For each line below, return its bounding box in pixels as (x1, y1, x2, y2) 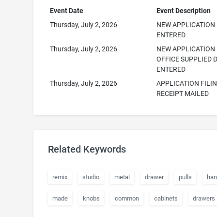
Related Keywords (47, 143, 126, 155)
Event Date (50, 7, 84, 15)
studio (82, 173, 99, 181)
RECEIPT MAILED (156, 90, 209, 97)
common (114, 195, 139, 202)
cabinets (154, 195, 178, 202)
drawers (192, 195, 215, 202)
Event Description (156, 7, 211, 15)
